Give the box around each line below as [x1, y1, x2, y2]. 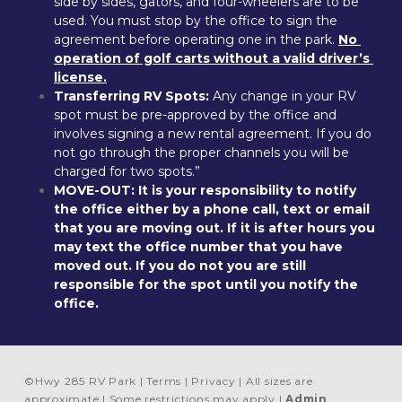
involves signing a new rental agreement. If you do [54, 126, 371, 142]
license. [54, 69, 107, 85]
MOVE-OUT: [54, 182, 135, 198]
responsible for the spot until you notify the [54, 276, 358, 293]
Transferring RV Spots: [54, 88, 209, 104]
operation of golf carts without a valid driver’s [54, 50, 370, 66]
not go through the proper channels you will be [54, 144, 349, 161]
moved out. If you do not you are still [54, 258, 306, 274]
